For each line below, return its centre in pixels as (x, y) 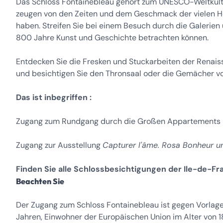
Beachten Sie (43, 181)
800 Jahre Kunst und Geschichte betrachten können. (112, 38)
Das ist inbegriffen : (54, 97)
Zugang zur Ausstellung (59, 145)
